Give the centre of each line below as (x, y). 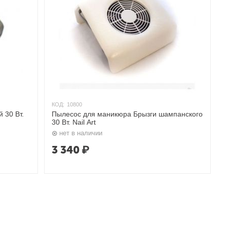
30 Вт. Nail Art (73, 122)
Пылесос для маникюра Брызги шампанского (127, 114)
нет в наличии (81, 133)
